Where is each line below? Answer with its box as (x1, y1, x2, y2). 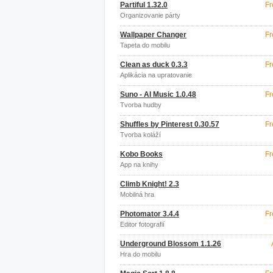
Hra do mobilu (120, 250, 161, 258)
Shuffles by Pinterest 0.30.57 (120, 120, 219, 129)
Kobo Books (120, 150, 163, 158)
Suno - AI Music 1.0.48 (120, 90, 196, 99)
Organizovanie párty (120, 12, 180, 19)
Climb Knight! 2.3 (120, 180, 179, 188)
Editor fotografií (120, 221, 165, 228)
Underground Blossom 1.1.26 (120, 239, 221, 248)
